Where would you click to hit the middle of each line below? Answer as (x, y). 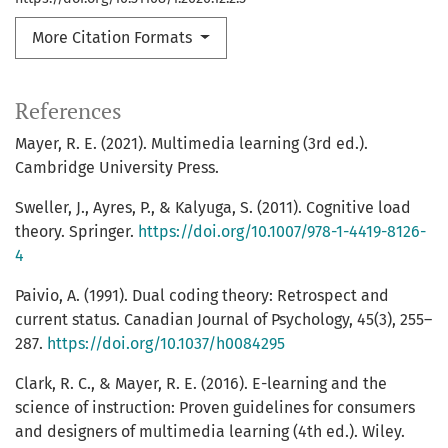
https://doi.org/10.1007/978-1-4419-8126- (282, 232)
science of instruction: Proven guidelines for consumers (215, 408)
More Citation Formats (114, 38)
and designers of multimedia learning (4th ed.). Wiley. (210, 432)
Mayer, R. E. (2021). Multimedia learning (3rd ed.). (191, 144)
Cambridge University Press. (117, 168)
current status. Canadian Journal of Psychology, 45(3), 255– (223, 320)
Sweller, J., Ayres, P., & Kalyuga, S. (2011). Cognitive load (213, 208)
